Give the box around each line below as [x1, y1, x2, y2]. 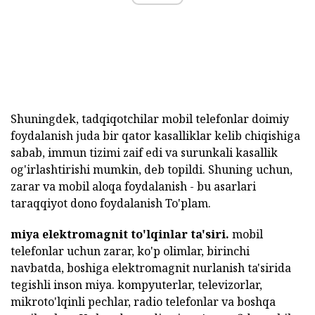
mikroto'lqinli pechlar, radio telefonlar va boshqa [11, 294, 276, 310]
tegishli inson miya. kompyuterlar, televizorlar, [11, 277, 262, 293]
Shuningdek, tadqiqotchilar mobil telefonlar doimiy [11, 111, 289, 127]
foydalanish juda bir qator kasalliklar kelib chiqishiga [11, 128, 300, 144]
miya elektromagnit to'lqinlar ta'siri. [11, 226, 229, 243]
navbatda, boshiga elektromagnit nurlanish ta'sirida [11, 260, 291, 276]
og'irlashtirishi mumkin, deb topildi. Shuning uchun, [11, 162, 292, 178]
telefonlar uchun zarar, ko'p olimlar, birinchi [11, 243, 250, 259]
